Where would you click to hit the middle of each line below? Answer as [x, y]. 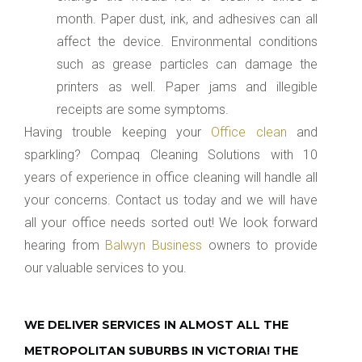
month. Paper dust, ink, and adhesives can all [187, 19]
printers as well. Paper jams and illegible [187, 86]
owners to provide [260, 245]
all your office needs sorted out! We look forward [171, 222]
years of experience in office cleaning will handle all [171, 177]
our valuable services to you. [105, 267]
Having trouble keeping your [118, 132]
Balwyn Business [154, 245]
